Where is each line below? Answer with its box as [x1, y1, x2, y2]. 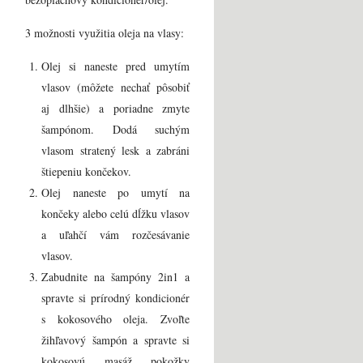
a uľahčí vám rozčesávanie [41, 226, 190, 242]
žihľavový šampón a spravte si [41, 331, 190, 348]
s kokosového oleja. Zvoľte [41, 310, 190, 327]
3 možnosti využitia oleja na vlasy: [25, 24, 184, 41]
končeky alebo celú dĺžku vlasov [41, 205, 190, 221]
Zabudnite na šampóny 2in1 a [41, 268, 190, 284]
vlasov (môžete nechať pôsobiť [41, 79, 190, 95]
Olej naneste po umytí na [41, 184, 190, 200]
